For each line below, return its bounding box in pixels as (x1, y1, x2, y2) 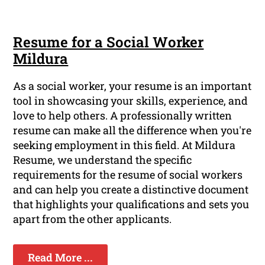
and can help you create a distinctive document (13, 182, 249, 197)
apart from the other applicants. (13, 212, 172, 227)
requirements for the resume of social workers (13, 167, 243, 182)
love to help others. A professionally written (13, 108, 232, 123)
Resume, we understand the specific (13, 153, 192, 167)
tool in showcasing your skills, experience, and (13, 93, 248, 108)
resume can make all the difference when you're (13, 123, 252, 138)
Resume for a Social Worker (13, 33, 204, 52)
